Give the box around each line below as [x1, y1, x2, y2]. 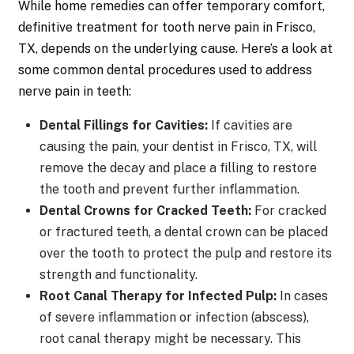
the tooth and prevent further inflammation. [39, 182, 299, 198]
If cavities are [207, 118, 292, 134]
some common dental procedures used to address [18, 62, 313, 78]
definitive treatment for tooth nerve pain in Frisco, [18, 20, 316, 36]
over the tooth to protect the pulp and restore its [39, 246, 332, 262]
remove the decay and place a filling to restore [39, 160, 317, 176]
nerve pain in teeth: [18, 84, 132, 100]
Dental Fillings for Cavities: [39, 118, 208, 134]
